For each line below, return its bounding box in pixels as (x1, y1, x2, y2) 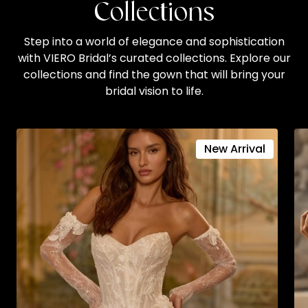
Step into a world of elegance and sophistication (23, 33, 285, 49)
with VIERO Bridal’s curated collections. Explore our (17, 49, 291, 66)
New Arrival (203, 140, 265, 157)
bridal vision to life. (104, 82, 203, 99)
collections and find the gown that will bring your (23, 66, 285, 82)
